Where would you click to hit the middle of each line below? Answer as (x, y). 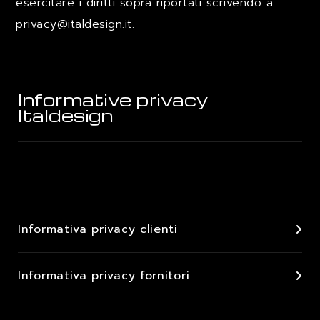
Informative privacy (114, 100)
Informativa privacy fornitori (104, 276)
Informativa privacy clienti (98, 229)
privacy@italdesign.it (74, 24)
